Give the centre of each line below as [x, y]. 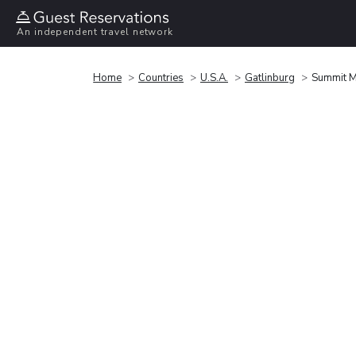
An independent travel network [95, 32]
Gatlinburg [270, 77]
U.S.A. [214, 77]
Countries [161, 77]
